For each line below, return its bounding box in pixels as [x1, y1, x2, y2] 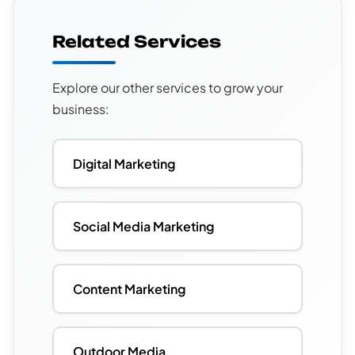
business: [52, 101, 109, 118]
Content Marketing [73, 281, 185, 298]
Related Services [52, 32, 221, 52]
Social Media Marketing [73, 218, 214, 235]
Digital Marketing [73, 155, 175, 173]
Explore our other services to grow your [52, 79, 283, 97]
